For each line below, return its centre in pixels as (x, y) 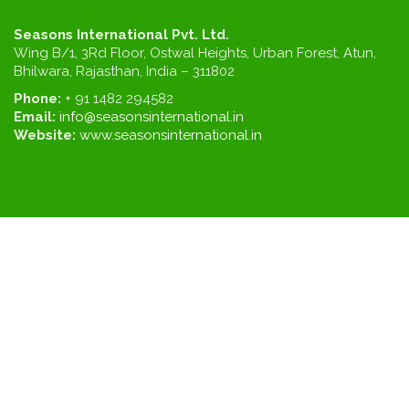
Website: (45, 135)
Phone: (39, 99)
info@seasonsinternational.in (152, 117)
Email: (35, 117)
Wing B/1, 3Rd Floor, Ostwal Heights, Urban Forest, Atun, (195, 53)
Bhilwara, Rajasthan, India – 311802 (124, 71)
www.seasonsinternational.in (171, 135)
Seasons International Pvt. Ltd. (121, 35)
